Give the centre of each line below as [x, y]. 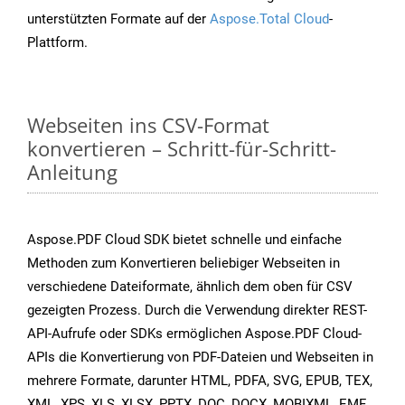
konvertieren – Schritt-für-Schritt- [182, 149]
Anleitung [72, 172]
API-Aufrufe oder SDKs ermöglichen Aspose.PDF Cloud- [194, 334]
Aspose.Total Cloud [269, 19]
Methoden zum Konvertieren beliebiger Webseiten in [184, 264]
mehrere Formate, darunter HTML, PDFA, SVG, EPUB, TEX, [200, 381]
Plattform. [57, 43]
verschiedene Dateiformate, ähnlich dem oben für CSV [190, 287]
